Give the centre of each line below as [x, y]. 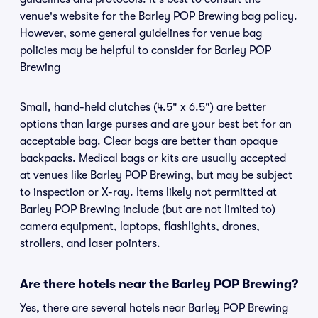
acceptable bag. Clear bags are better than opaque [149, 141]
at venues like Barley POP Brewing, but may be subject [156, 175]
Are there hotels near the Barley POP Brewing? [159, 284]
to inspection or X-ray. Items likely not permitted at [148, 192]
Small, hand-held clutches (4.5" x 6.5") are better [143, 107]
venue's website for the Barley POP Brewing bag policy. [159, 16]
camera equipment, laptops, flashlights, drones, [140, 226]
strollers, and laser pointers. [90, 243]
